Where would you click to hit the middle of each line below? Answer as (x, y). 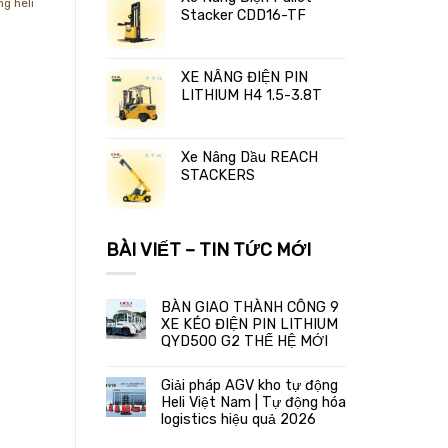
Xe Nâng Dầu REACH (249, 157)
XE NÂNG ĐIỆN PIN (244, 77)
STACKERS (218, 175)
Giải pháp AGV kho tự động (249, 386)
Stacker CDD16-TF (243, 15)
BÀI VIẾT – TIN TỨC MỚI (208, 249)
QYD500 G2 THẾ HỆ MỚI (244, 342)
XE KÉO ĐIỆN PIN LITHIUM (249, 325)
